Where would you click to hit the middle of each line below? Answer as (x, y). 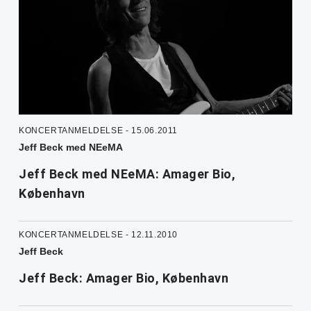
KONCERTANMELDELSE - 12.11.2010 (98, 235)
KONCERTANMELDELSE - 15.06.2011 (98, 131)
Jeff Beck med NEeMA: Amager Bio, (127, 174)
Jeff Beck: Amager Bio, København (124, 278)
